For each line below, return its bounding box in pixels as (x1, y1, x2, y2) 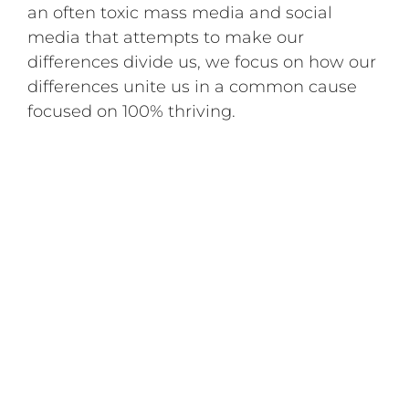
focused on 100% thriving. (27, 100, 236, 121)
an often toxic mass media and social (27, 2, 333, 23)
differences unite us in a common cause (27, 76, 358, 97)
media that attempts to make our (27, 26, 305, 47)
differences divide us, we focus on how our (27, 51, 377, 72)
